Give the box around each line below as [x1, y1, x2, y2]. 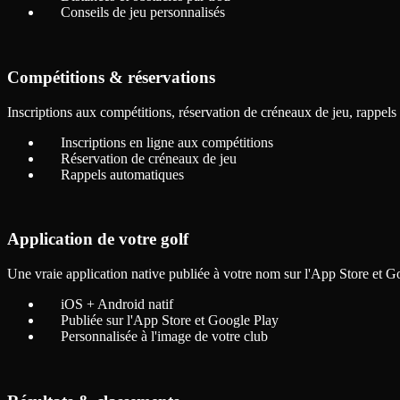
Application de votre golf [7, 229, 188, 249]
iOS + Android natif [61, 296, 173, 312]
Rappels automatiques [61, 166, 184, 182]
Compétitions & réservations [7, 67, 215, 87]
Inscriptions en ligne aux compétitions [61, 134, 273, 150]
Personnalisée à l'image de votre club [61, 328, 268, 344]
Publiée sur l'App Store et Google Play [61, 312, 279, 328]
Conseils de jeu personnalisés [61, 4, 225, 21]
